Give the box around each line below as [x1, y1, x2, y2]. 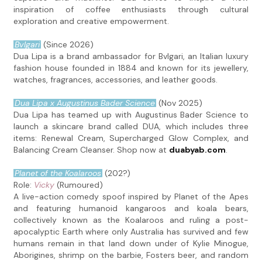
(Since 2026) [41, 39, 94, 50]
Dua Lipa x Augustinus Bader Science [15, 98, 156, 109]
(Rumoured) [54, 180, 104, 191]
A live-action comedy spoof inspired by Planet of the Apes [13, 191, 249, 202]
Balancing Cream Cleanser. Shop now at [13, 144, 170, 156]
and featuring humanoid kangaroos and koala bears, [13, 203, 249, 214]
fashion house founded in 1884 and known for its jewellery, [13, 63, 249, 74]
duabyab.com [169, 144, 226, 156]
